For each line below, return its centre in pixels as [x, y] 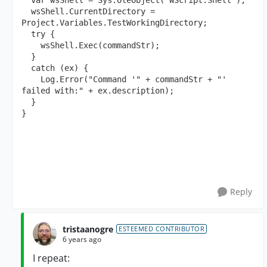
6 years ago [82, 239]
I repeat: [51, 258]
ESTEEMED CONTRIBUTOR [162, 229]
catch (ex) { [62, 68]
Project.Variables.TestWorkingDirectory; [117, 23]
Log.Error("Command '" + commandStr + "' [31, 79]
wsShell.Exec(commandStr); [103, 45]
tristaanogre [88, 229]
